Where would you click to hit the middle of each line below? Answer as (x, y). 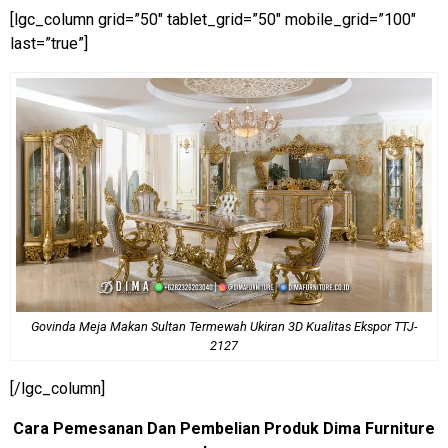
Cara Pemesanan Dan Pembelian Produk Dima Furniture (224, 428)
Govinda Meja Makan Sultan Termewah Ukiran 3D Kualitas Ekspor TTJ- (224, 326)
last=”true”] (49, 43)
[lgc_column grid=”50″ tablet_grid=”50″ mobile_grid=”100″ (213, 19)
